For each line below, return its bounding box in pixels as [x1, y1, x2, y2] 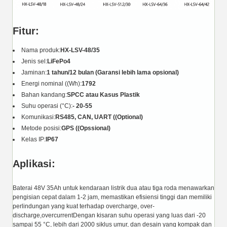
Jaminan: [21, 68, 47, 76]
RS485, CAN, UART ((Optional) [55, 113, 143, 121]
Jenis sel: [21, 57, 47, 65]
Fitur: [13, 25, 39, 36]
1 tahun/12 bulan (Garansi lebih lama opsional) [47, 68, 179, 76]
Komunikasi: [21, 113, 55, 121]
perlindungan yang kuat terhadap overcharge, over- [13, 202, 155, 210]
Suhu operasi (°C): [21, 102, 72, 109]
